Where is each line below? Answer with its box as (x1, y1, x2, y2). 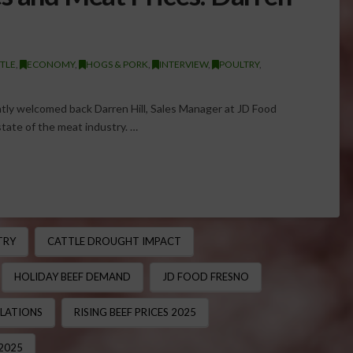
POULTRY (218, 58, 259, 70)
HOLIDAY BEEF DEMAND (13, 270, 131, 284)
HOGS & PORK (85, 58, 148, 70)
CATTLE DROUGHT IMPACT (46, 235, 181, 248)
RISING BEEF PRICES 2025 (73, 305, 196, 318)
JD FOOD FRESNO (162, 270, 249, 284)
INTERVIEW (158, 58, 208, 70)
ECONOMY (26, 58, 75, 70)
